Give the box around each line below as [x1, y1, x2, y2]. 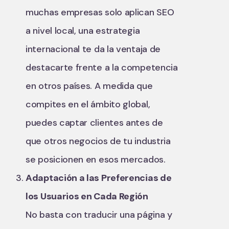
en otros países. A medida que [26, 80, 153, 92]
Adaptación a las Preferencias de [26, 172, 172, 184]
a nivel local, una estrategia [26, 25, 140, 37]
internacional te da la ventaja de [26, 43, 161, 55]
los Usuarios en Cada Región [26, 190, 148, 202]
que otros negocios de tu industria [26, 135, 171, 147]
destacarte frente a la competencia [26, 61, 178, 74]
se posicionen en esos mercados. [26, 153, 166, 166]
